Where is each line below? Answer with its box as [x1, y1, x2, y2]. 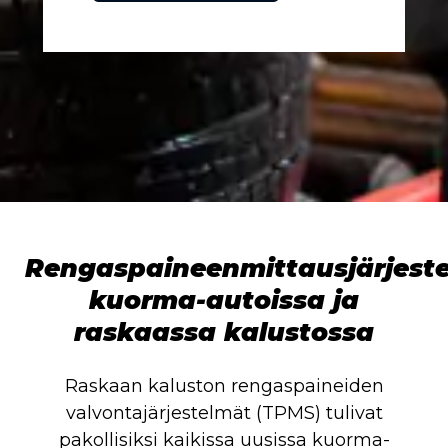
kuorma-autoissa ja [89, 285, 359, 316]
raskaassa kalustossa [74, 317, 374, 348]
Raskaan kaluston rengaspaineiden [64, 375, 384, 398]
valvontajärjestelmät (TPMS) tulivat [65, 402, 383, 425]
